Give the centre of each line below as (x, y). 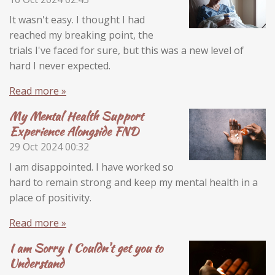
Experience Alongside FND (74, 131)
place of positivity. (52, 198)
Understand (37, 263)
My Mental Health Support (76, 116)
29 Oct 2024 (36, 147)
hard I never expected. (61, 66)
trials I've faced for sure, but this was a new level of (126, 50)
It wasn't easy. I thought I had (77, 20)
